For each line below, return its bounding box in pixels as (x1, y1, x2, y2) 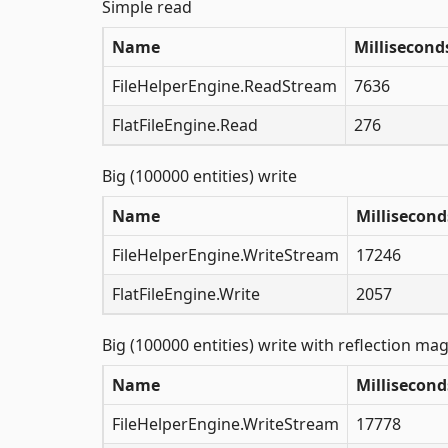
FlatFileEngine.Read (112, 113, 258, 136)
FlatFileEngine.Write (112, 282, 260, 305)
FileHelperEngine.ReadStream (112, 74, 337, 97)
